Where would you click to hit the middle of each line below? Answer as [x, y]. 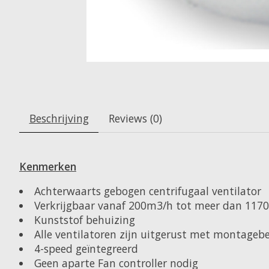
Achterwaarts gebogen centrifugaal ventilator [147, 191]
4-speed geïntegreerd [86, 248]
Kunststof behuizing [84, 219]
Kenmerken [48, 167]
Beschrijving [59, 119]
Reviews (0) [135, 119]
